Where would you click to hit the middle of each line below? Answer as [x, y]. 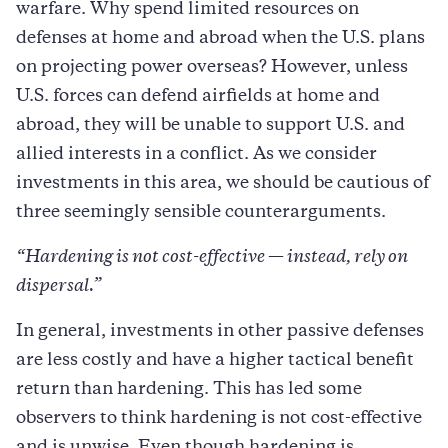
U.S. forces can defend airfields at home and [198, 96]
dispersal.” [59, 286]
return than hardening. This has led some [189, 389]
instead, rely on [346, 257]
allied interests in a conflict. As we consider [196, 154]
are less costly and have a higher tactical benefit [215, 360]
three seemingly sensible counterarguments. [201, 212]
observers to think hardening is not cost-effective [219, 418]
